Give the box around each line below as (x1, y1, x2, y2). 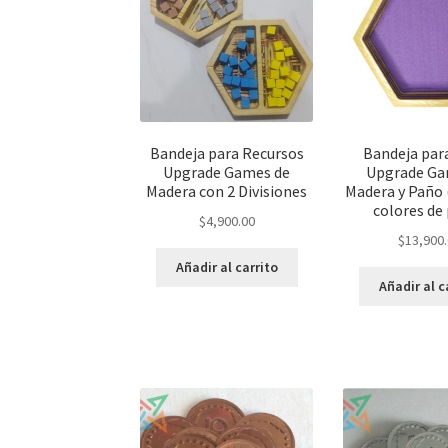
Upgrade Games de (163, 162, 291, 183)
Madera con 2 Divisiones (146, 181, 308, 202)
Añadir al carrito (175, 258, 278, 277)
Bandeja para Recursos (149, 143, 304, 164)
